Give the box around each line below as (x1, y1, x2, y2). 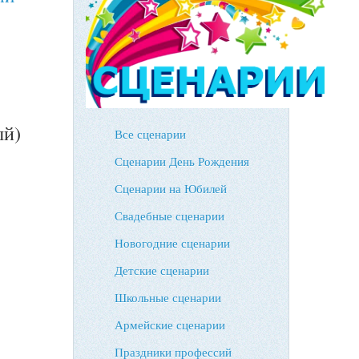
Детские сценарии (115, 262, 209, 278)
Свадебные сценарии (115, 208, 224, 224)
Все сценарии (115, 126, 186, 142)
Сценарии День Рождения (115, 153, 249, 169)
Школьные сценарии (115, 289, 221, 305)
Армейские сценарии (115, 317, 225, 333)
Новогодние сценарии (115, 235, 230, 251)
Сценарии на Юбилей (115, 180, 227, 196)
